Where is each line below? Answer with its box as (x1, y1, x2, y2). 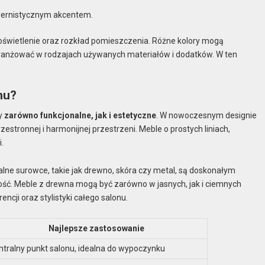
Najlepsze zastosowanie (49, 224, 145, 234)
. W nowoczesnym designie (156, 110, 257, 120)
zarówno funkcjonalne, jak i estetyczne (4, 110, 157, 120)
